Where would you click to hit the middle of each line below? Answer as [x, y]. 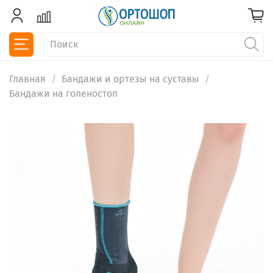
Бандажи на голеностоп [63, 94]
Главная [27, 79]
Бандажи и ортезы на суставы [130, 79]
